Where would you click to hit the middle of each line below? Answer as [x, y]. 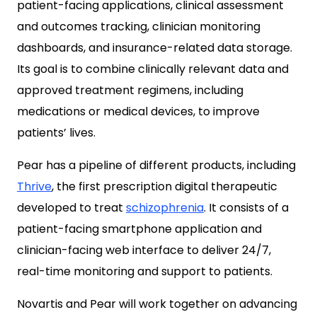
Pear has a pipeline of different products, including [156, 165]
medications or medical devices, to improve [138, 111]
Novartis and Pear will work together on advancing [157, 304]
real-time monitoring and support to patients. [145, 271]
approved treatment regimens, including [130, 90]
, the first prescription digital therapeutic [165, 186]
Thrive [34, 186]
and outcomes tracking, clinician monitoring [139, 27]
